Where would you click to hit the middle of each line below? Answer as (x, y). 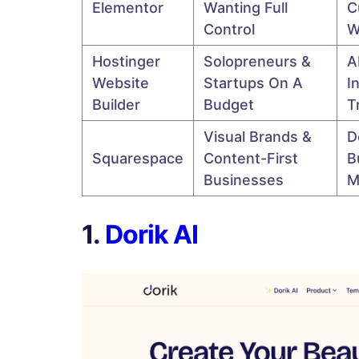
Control (231, 29)
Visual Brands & (258, 136)
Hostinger (126, 61)
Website (121, 83)
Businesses (246, 179)
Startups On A (253, 83)
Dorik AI (151, 234)
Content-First (251, 158)
